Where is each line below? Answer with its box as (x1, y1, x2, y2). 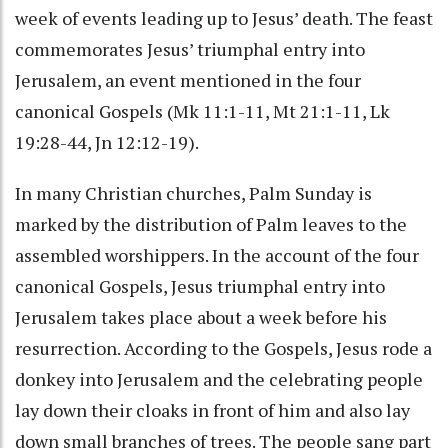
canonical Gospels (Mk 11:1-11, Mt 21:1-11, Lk (15, 98, 390, 123)
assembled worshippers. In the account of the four (15, 242, 419, 267)
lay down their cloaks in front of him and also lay (15, 397, 410, 422)
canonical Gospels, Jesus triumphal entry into (15, 273, 385, 298)
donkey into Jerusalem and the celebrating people (15, 366, 423, 391)
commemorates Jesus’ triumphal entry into (15, 36, 365, 61)
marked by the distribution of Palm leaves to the (15, 211, 407, 236)
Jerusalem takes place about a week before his (15, 304, 387, 329)
